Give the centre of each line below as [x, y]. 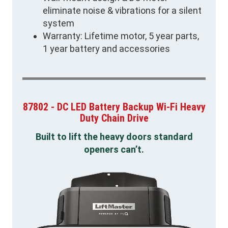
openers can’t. [114, 149]
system [59, 23]
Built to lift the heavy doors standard [114, 136]
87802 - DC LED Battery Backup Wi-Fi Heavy [114, 107]
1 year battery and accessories [106, 49]
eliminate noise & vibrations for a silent [122, 11]
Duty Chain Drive [114, 118]
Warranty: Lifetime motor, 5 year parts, [121, 36]
